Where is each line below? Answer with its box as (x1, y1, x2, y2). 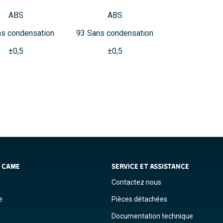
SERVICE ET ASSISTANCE (111, 162, 189, 171)
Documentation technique (111, 212, 193, 221)
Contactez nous (111, 178, 161, 187)
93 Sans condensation (76, 28, 153, 38)
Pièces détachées (111, 195, 167, 204)
